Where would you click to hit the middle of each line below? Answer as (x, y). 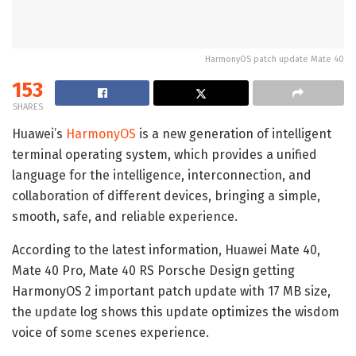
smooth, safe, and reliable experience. (125, 216)
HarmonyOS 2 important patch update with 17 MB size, (171, 291)
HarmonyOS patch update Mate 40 (275, 59)
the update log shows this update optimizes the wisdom (176, 311)
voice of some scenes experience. (110, 332)
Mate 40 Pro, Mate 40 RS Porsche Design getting (153, 270)
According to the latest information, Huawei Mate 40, (166, 250)
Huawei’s (39, 133)
